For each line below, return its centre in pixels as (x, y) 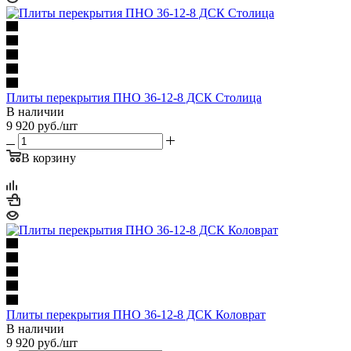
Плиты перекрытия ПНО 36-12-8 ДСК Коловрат (136, 314)
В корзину (49, 157)
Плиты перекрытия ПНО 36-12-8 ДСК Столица (134, 97)
